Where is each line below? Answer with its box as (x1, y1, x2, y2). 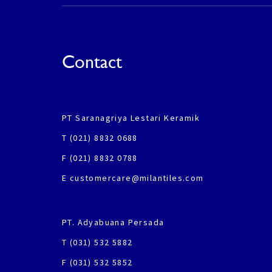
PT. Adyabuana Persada (62, 217, 165, 228)
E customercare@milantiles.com (62, 172, 204, 183)
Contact (62, 51, 122, 72)
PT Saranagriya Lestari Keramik (62, 112, 200, 123)
